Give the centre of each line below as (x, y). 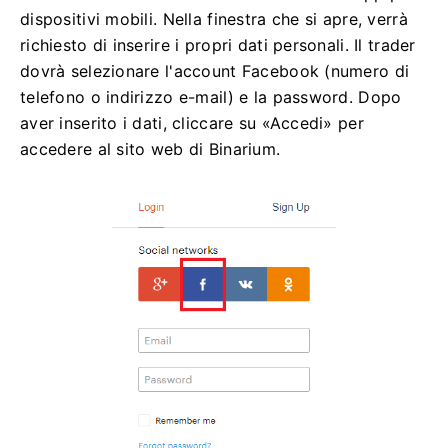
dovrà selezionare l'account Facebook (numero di (215, 70)
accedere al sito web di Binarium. (150, 148)
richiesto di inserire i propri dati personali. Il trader (218, 44)
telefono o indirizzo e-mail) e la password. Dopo (211, 96)
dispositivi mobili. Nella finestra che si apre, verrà (214, 18)
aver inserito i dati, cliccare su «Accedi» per (192, 122)
